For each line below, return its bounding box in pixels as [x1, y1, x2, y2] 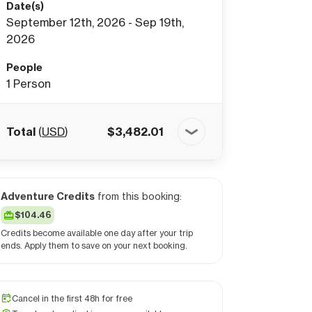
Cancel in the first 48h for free [12, 293, 132, 304]
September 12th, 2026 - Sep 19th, [6, 15, 184, 29]
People [6, 61, 42, 74]
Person [13, 77, 51, 91]
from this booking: [95, 190, 182, 202]
